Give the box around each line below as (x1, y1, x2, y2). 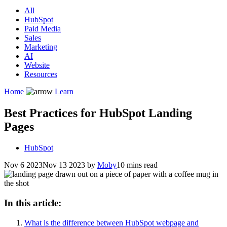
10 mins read (117, 161, 158, 170)
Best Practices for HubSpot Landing (4, 106, 192, 120)
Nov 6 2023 (4, 161, 43, 170)
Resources (24, 69, 57, 79)
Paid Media (24, 24, 61, 33)
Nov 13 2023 (43, 161, 85, 170)
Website (24, 60, 50, 69)
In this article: (4, 198, 61, 209)
